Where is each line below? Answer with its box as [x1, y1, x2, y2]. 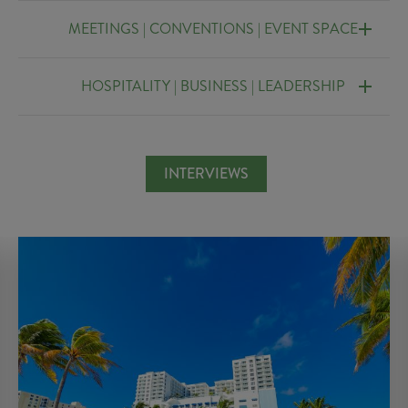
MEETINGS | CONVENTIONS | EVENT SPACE [68, 18, 358, 39]
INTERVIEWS [163, 163, 249, 184]
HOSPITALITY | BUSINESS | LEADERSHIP [81, 76, 345, 97]
